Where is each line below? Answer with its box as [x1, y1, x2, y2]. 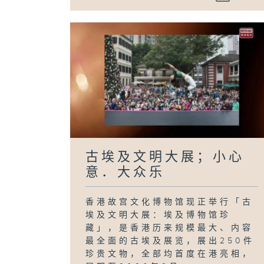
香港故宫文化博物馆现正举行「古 [85, 197, 254, 207]
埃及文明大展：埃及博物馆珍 [85, 210, 232, 220]
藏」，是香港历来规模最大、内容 [85, 223, 254, 233]
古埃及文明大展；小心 [85, 149, 245, 164]
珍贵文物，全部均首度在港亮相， [85, 249, 254, 259]
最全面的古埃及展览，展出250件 [85, 236, 255, 246]
